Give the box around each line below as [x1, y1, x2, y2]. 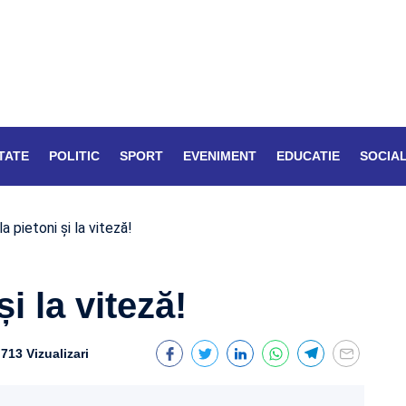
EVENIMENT [183, 149, 256, 163]
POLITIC [49, 149, 100, 163]
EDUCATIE [276, 149, 340, 163]
